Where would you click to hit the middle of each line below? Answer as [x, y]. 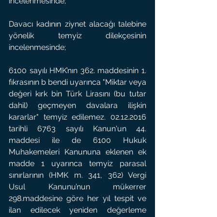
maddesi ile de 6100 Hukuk [77, 140]
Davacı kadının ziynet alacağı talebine [77, 24]
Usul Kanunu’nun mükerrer [77, 187]
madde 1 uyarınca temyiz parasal [77, 163]
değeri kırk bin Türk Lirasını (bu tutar [77, 94]
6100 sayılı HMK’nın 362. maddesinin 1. [77, 70]
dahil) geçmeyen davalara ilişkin [77, 105]
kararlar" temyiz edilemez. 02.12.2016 [77, 117]
